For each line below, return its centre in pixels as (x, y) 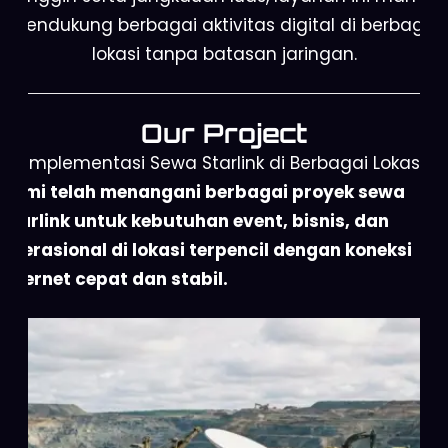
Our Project (224, 132)
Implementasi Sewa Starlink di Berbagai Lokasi (224, 162)
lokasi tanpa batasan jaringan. (224, 53)
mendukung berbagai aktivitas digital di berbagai (224, 24)
